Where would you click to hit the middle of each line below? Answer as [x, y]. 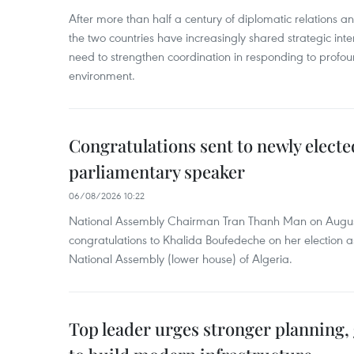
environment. [102, 75]
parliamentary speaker [157, 172]
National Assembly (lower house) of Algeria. [181, 259]
